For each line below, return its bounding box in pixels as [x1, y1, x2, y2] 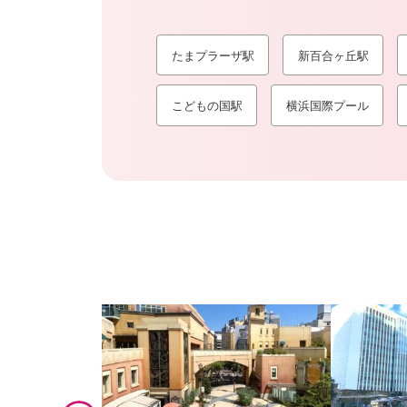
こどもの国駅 [171, 97, 243, 113]
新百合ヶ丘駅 [297, 47, 369, 63]
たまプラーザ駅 [171, 47, 254, 63]
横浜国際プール [285, 97, 369, 113]
